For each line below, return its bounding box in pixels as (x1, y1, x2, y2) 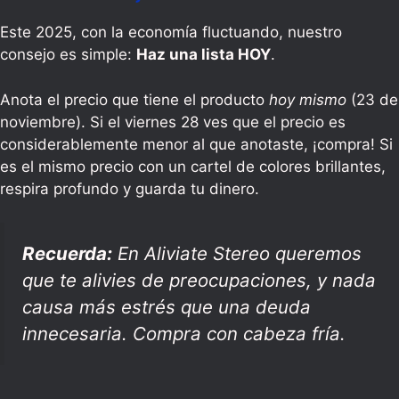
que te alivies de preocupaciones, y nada (22, 269, 376, 292)
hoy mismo (269, 90, 346, 109)
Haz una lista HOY (136, 45, 271, 64)
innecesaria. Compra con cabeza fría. (22, 322, 346, 346)
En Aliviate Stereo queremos (112, 242, 362, 265)
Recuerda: (22, 242, 112, 265)
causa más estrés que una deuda (22, 296, 311, 319)
